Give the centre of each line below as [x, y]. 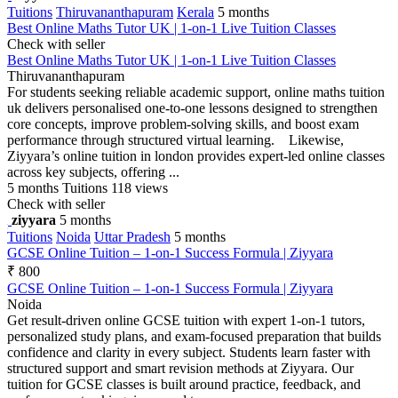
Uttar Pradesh [132, 236]
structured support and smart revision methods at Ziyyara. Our [180, 368]
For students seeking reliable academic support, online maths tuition [196, 92]
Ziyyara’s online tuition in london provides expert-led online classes [196, 155]
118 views [139, 187]
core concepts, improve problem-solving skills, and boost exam [183, 123]
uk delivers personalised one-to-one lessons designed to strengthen [192, 107]
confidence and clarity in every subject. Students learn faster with [189, 352]
